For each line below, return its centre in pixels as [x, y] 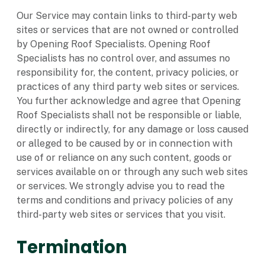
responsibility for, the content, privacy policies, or [128, 73]
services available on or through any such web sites [132, 172]
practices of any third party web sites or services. [128, 87]
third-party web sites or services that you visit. [121, 215]
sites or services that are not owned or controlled [127, 30]
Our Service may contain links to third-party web [127, 16]
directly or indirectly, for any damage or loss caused [132, 130]
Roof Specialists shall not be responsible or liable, [129, 115]
